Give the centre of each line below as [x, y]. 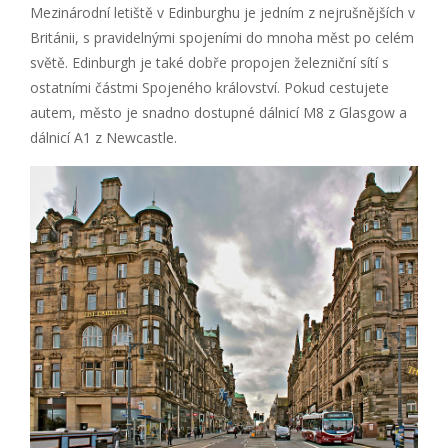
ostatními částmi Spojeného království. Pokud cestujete [209, 87]
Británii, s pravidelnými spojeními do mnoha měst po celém [222, 37]
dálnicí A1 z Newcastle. [103, 137]
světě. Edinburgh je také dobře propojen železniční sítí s [209, 62]
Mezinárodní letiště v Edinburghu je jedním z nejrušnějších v [222, 12]
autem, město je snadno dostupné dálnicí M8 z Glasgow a [218, 112]
